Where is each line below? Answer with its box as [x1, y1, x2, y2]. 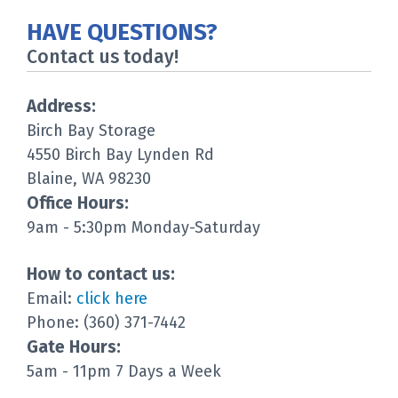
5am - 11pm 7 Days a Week [27, 362, 221, 381]
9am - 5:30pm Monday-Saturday [27, 218, 260, 237]
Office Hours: [27, 193, 129, 213]
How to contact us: [27, 264, 175, 284]
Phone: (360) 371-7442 [27, 313, 186, 332]
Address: [27, 96, 96, 116]
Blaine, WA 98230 [27, 169, 151, 188]
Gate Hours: [27, 337, 121, 357]
